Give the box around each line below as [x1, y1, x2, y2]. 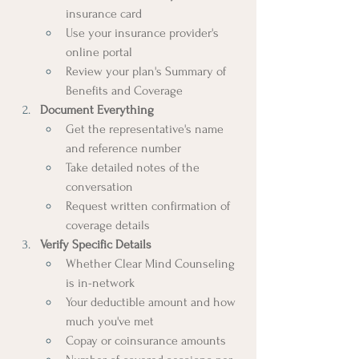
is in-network [66, 275, 135, 290]
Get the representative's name [66, 121, 227, 136]
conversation [66, 179, 133, 194]
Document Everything [40, 102, 154, 117]
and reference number [66, 140, 181, 155]
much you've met [66, 313, 154, 329]
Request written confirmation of [66, 198, 233, 213]
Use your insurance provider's [66, 25, 222, 40]
